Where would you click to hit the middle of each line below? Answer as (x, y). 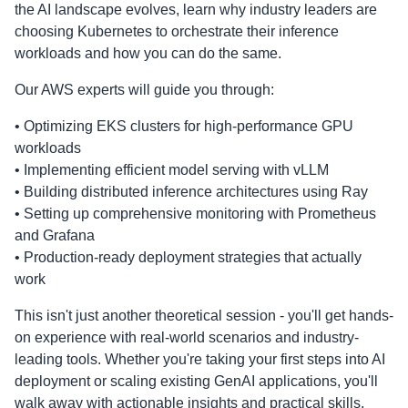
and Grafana (55, 235)
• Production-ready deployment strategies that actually (188, 257)
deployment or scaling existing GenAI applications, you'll (196, 381)
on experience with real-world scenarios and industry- (187, 337)
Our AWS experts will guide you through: (144, 89)
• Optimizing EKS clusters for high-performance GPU (184, 126)
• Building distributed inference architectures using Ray (191, 191)
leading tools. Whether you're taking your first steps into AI (200, 359)
